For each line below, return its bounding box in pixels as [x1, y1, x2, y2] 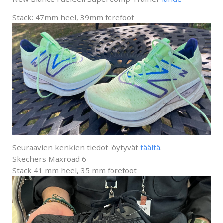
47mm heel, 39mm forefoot [35, 12, 134, 23]
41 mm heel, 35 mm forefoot [34, 165, 137, 176]
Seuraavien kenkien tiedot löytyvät [12, 142, 140, 153]
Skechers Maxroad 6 [12, 154, 86, 164]
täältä [140, 142, 160, 153]
